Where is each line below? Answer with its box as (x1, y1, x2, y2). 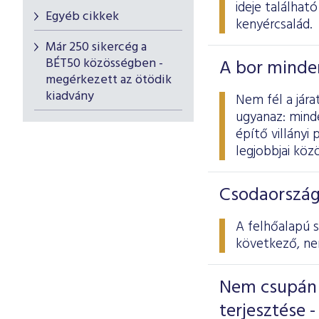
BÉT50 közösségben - (46, 53, 163, 74)
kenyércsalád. (236, 14, 312, 36)
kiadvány (46, 86, 94, 107)
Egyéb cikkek (46, 6, 119, 27)
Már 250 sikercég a (46, 37, 147, 58)
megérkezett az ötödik (46, 70, 172, 90)
